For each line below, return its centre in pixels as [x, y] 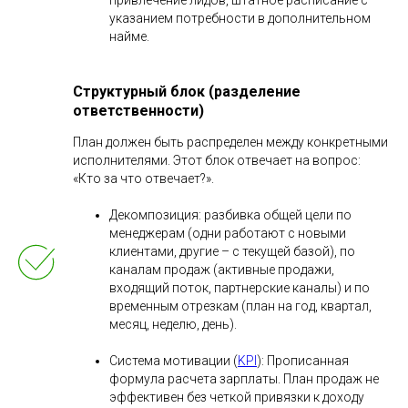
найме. [129, 36]
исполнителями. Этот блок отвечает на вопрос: [217, 160]
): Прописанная [303, 360]
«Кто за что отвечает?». [143, 178]
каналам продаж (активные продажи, [222, 269]
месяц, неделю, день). [173, 324]
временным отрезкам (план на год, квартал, [240, 306]
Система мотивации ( [173, 360]
